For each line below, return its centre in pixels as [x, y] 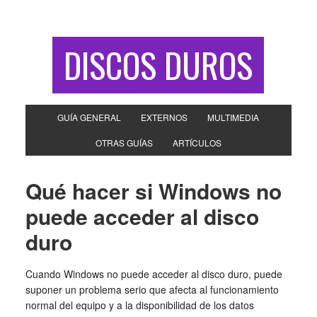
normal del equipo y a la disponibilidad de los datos [139, 305]
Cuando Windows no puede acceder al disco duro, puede [154, 274]
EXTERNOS [165, 117]
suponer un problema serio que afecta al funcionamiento [152, 289]
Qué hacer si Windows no [153, 191]
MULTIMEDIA [234, 117]
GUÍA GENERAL [90, 117]
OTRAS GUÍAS [124, 143]
